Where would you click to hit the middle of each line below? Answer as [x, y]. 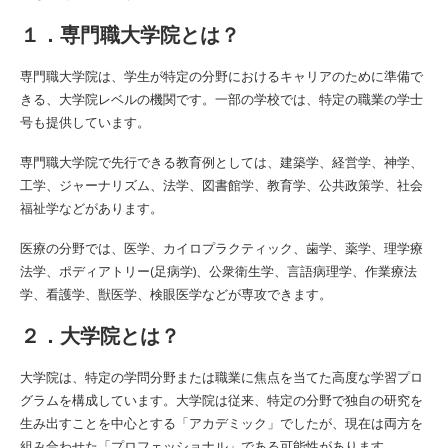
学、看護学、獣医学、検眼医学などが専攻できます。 [176, 293]
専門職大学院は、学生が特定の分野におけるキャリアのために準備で [221, 75]
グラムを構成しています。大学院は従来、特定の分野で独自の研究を [221, 399]
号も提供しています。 [85, 121]
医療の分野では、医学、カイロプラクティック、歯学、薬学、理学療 [221, 247]
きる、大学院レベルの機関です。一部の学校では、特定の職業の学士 [221, 98]
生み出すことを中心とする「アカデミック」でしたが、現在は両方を [221, 422]
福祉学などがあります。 [91, 207]
